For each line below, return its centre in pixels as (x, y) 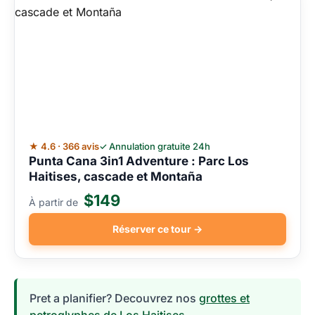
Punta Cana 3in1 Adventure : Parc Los (139, 161)
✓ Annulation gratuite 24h (155, 146)
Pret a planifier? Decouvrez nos (114, 298)
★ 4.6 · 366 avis (64, 146)
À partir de (55, 202)
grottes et (224, 298)
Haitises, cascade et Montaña (116, 176)
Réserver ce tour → (157, 229)
